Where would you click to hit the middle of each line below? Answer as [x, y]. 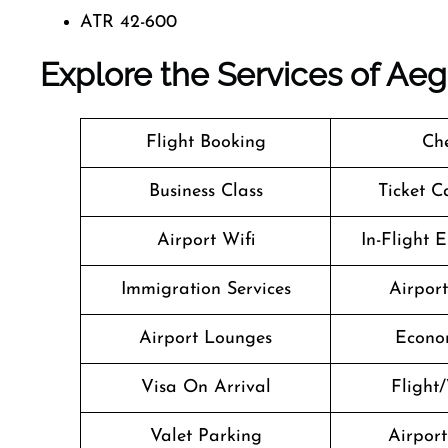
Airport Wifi [205, 240]
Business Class [205, 191]
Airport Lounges [205, 338]
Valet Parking [205, 436]
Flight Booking [205, 142]
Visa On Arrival [205, 387]
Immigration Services [205, 289]
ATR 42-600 [128, 22]
